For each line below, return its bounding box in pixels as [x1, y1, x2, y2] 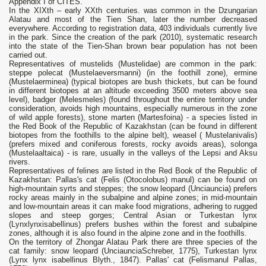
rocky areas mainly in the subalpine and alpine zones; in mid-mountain [9, 193, 257, 202]
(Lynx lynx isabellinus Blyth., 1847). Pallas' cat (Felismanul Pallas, [9, 255, 257, 265]
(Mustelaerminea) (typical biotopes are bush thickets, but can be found [9, 77, 257, 87]
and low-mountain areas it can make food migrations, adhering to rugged [9, 202, 257, 211]
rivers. [9, 157, 30, 167]
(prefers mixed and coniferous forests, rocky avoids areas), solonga [9, 140, 257, 149]
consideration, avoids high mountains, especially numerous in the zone [9, 104, 257, 113]
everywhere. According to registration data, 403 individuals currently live [9, 24, 257, 33]
